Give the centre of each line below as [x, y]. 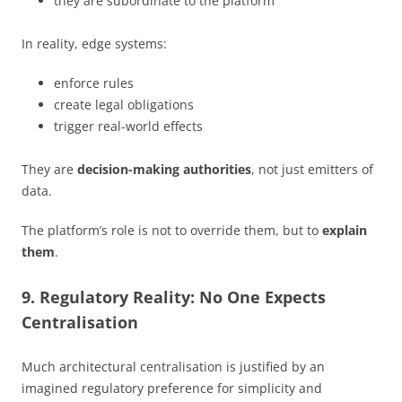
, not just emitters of [312, 169]
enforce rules [94, 83]
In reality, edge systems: [94, 43]
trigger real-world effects [128, 126]
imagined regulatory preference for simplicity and [172, 388]
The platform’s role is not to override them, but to [172, 230]
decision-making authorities [164, 169]
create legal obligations [124, 104]
